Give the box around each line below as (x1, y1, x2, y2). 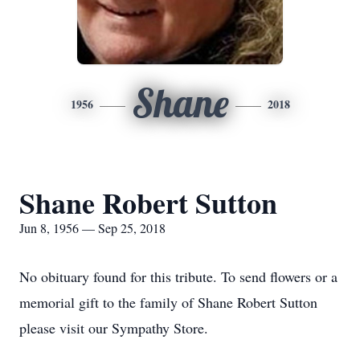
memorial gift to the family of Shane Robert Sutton (19, 292, 317, 312)
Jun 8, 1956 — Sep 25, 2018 (19, 219, 166, 236)
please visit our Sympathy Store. (19, 318, 208, 337)
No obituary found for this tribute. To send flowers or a (19, 267, 337, 286)
